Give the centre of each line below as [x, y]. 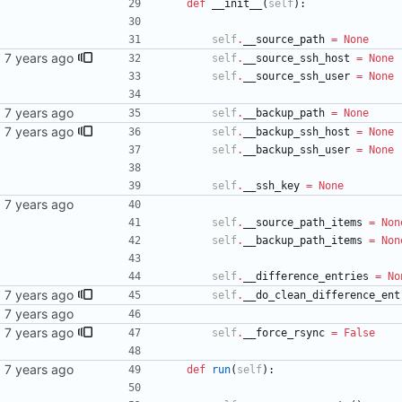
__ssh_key [271, 186]
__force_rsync [284, 333]
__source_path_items [303, 223]
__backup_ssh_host [297, 132]
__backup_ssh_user [297, 150]
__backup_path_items [303, 241]
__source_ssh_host [297, 59]
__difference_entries [306, 277]
